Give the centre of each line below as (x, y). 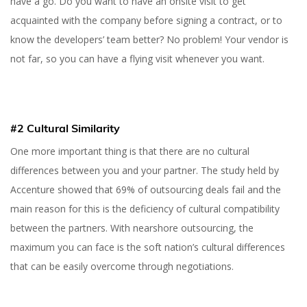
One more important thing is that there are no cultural (130, 151)
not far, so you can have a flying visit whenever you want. (139, 58)
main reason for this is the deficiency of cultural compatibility (145, 208)
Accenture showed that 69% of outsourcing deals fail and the (146, 189)
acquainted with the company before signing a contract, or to (146, 20)
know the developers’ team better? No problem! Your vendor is (149, 39)
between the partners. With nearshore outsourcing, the (132, 228)
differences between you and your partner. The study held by (145, 170)
